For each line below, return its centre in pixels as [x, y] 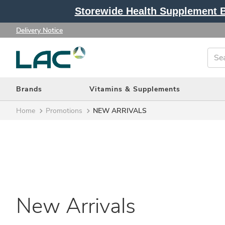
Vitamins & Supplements [135, 89]
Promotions [64, 110]
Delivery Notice [39, 30]
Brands [29, 89]
